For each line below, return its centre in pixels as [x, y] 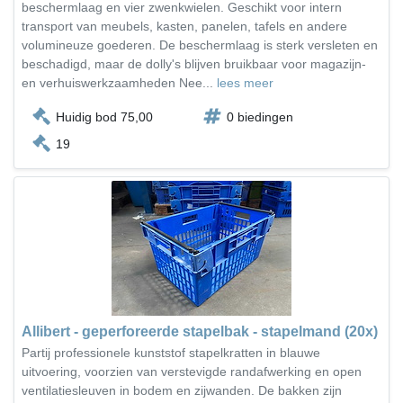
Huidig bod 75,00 [104, 117]
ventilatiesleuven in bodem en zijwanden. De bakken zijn [182, 390]
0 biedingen [260, 117]
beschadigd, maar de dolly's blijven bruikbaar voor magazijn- [194, 64]
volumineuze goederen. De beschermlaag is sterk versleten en [200, 45]
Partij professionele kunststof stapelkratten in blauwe [171, 353]
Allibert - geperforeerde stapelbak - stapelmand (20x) [200, 331]
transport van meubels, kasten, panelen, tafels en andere [184, 26]
